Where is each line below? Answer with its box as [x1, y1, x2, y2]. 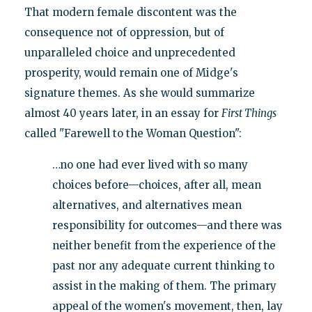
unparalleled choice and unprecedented [24, 45, 235, 59]
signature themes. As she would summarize [24, 86, 255, 100]
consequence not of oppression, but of [24, 25, 224, 39]
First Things [221, 106, 276, 120]
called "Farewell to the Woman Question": [24, 126, 242, 140]
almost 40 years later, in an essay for [24, 106, 221, 120]
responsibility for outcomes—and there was [52, 218, 282, 232]
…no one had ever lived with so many [52, 157, 248, 171]
